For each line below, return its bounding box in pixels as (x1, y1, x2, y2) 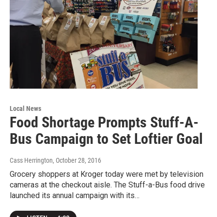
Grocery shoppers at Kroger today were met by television (10, 170, 203, 179)
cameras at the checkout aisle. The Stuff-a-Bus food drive (10, 180, 205, 190)
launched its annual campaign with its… (10, 191, 139, 201)
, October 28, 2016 (53, 156, 101, 165)
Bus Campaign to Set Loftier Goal (10, 130, 203, 148)
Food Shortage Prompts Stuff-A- (10, 114, 199, 131)
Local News (10, 105, 41, 113)
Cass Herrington (10, 156, 53, 165)
